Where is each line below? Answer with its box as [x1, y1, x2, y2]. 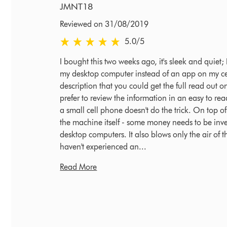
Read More [60, 162, 97, 172]
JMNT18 [60, 1, 93, 13]
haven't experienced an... [60, 142, 147, 152]
